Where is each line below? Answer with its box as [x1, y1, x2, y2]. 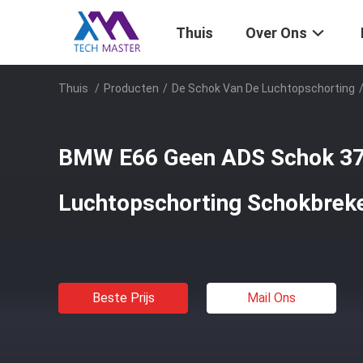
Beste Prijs [92, 290, 155, 305]
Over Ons [246, 24, 307, 42]
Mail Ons [247, 290, 296, 305]
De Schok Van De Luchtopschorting [172, 82, 355, 95]
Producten [104, 82, 159, 95]
